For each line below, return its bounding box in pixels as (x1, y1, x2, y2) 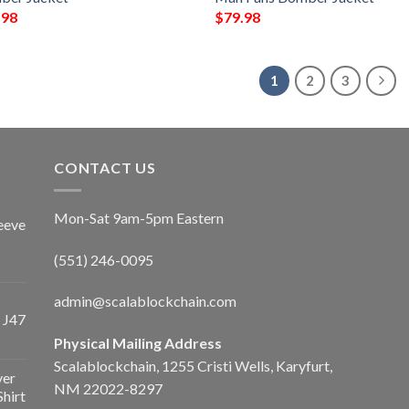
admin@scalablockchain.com (54, 292, 236, 310)
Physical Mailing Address (54, 334, 222, 352)
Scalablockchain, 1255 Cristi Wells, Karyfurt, (54, 357, 332, 375)
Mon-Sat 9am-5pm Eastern (54, 208, 224, 226)
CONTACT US (54, 159, 156, 177)
